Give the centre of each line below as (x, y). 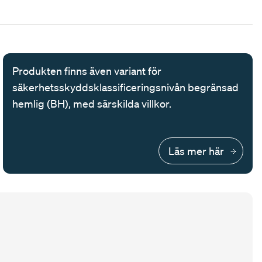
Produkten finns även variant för (87, 71)
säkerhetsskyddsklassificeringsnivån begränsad (126, 87)
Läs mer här (196, 151)
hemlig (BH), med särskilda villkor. (92, 104)
